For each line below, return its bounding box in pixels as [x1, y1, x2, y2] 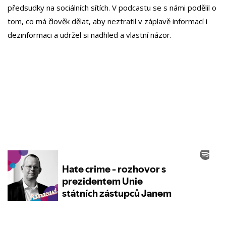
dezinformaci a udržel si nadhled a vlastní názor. [8, 29, 172, 40]
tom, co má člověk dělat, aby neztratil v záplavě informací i [8, 16, 207, 26]
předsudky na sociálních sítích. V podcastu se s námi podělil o [8, 2, 216, 13]
